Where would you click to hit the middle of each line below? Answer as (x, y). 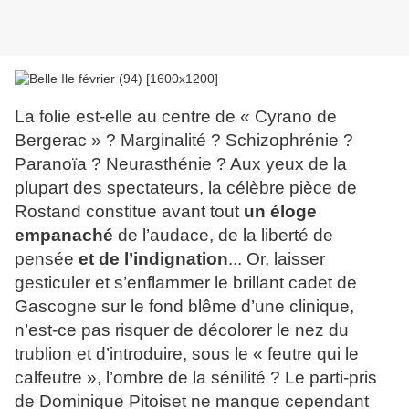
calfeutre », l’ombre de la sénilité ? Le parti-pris (196, 378)
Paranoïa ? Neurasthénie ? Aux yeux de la (181, 164)
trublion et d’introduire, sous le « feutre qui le (187, 354)
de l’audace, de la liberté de (223, 236)
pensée (47, 259)
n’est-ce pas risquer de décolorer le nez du (182, 330)
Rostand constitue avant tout (129, 212)
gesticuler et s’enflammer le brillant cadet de (186, 283)
